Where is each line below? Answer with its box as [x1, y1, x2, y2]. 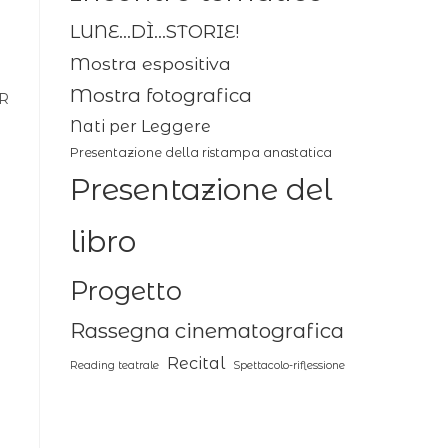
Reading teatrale [70, 359, 159, 372]
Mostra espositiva [70, 53, 231, 74]
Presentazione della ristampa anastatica [70, 145, 332, 160]
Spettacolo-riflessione [233, 359, 345, 372]
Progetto [70, 275, 182, 306]
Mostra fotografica [70, 84, 252, 107]
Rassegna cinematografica [70, 318, 344, 343]
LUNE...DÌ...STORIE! [70, 21, 239, 43]
